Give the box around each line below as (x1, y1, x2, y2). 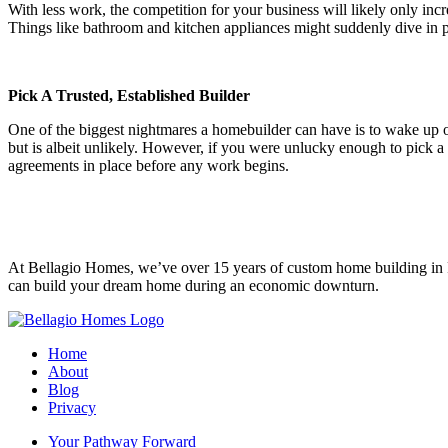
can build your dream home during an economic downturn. (8, 276, 379, 294)
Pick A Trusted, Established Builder (8, 86, 250, 104)
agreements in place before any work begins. (8, 156, 289, 174)
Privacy (48, 398, 96, 416)
